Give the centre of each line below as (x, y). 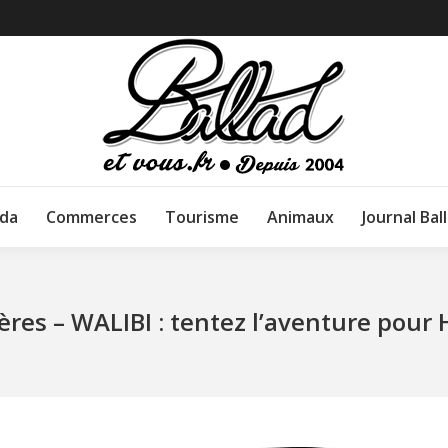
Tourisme (202, 217)
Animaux (300, 217)
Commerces (91, 217)
